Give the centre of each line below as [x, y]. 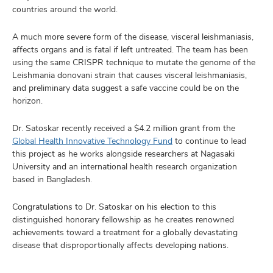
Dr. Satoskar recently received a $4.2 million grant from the [124, 128]
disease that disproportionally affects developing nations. [120, 245]
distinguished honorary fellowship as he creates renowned [123, 219]
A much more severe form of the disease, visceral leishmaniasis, [133, 36]
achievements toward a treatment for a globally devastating [125, 232]
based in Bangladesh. [53, 179]
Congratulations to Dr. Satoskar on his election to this [114, 206]
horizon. [27, 100]
